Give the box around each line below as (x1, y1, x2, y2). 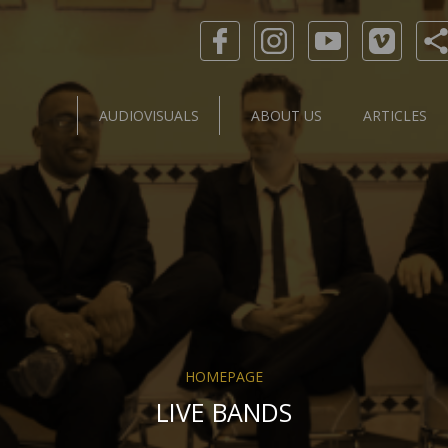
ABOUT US (250, 106, 322, 125)
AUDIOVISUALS (98, 106, 199, 125)
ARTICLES (363, 106, 428, 125)
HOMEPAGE (185, 367, 263, 386)
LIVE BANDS (156, 395, 292, 429)
